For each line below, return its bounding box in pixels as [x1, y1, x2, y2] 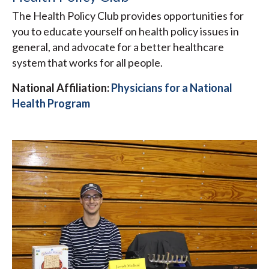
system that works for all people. [12, 55, 163, 69]
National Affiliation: [12, 80, 109, 94]
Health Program [12, 96, 90, 110]
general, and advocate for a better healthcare [12, 40, 224, 53]
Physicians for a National [111, 80, 232, 94]
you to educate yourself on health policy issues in [12, 24, 239, 38]
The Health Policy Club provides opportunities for [12, 8, 244, 22]
